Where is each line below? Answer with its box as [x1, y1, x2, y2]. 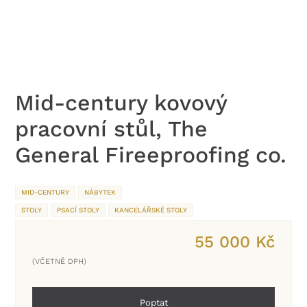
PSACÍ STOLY [57, 206, 100, 214]
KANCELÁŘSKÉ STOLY [114, 206, 188, 214]
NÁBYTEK [84, 188, 116, 197]
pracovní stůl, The [15, 116, 208, 143]
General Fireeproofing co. [15, 142, 287, 169]
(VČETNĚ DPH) [32, 257, 87, 267]
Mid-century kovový [15, 90, 228, 116]
